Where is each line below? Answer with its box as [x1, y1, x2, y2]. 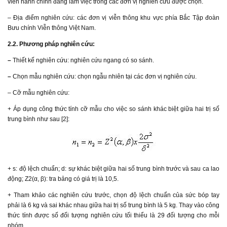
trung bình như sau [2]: [8, 116, 69, 123]
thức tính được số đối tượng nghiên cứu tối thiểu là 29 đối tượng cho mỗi [8, 212, 219, 219]
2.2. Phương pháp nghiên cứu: [8, 41, 95, 48]
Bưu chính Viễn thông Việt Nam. [8, 24, 96, 31]
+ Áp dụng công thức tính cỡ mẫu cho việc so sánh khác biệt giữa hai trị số [8, 105, 219, 112]
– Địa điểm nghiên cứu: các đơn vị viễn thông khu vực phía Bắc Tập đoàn [8, 14, 219, 21]
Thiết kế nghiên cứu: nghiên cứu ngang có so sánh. [13, 57, 154, 64]
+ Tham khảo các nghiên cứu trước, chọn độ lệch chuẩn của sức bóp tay [8, 192, 219, 199]
